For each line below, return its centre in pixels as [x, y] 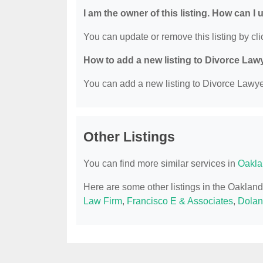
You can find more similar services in [161, 164]
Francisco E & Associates [180, 201]
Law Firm [103, 201]
